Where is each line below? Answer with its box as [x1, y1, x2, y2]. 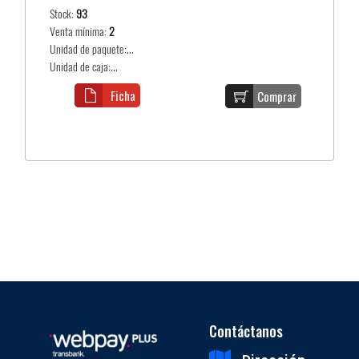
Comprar [257, 87, 297, 105]
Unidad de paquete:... [50, 41, 135, 57]
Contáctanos [209, 321, 284, 342]
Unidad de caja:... [50, 58, 119, 75]
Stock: [50, 6, 77, 22]
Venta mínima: [50, 23, 110, 39]
